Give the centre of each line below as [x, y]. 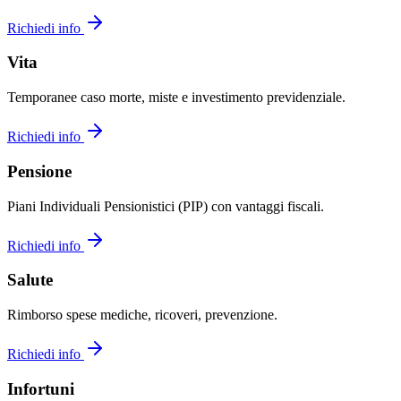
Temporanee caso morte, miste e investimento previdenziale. [176, 98]
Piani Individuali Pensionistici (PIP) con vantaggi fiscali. [166, 206]
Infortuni [41, 388]
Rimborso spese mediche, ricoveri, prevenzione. [142, 315]
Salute [30, 280]
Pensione [39, 171]
